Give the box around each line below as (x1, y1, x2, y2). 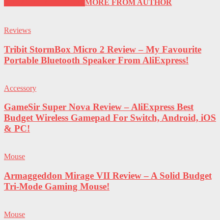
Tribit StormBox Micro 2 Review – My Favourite (4, 44, 201, 55)
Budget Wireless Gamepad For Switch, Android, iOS (4, 112, 216, 123)
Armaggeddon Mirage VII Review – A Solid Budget (4, 170, 212, 181)
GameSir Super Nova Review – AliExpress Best (4, 102, 193, 112)
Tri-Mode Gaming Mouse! (4, 181, 110, 192)
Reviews (4, 26, 31, 35)
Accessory (4, 83, 36, 92)
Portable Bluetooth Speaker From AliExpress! (4, 55, 189, 65)
